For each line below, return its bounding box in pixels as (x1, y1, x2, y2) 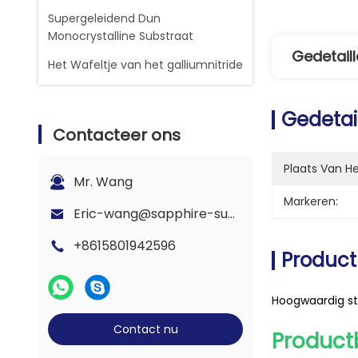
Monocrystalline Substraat (48, 28, 193, 44)
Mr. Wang (74, 173, 133, 191)
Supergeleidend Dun (48, 10, 161, 26)
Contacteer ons (53, 124, 181, 146)
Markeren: (284, 193, 338, 209)
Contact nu (113, 321, 178, 337)
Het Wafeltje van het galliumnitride (48, 57, 243, 73)
